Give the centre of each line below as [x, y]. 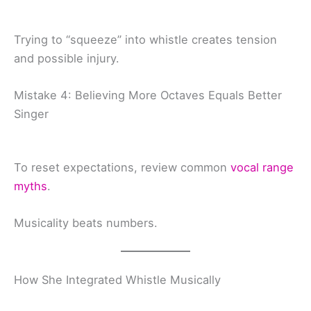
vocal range [262, 167]
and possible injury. [67, 58]
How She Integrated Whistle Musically [117, 279]
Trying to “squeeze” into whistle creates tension [145, 39]
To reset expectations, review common [122, 167]
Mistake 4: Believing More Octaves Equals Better [148, 95]
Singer [31, 114]
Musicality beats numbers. [86, 223]
